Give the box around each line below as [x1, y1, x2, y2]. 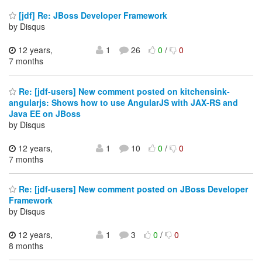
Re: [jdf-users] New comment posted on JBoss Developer [16, 183, 248, 195]
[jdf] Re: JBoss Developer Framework [16, 9, 167, 22]
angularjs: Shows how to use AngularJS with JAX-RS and [9, 96, 238, 108]
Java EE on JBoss [9, 107, 81, 119]
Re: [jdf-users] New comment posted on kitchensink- [16, 85, 230, 97]
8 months [9, 240, 43, 252]
